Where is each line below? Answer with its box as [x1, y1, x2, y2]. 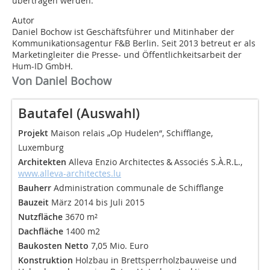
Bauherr [18, 182, 51, 194]
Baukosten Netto [18, 240, 89, 252]
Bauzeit [18, 196, 49, 209]
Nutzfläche [18, 211, 63, 223]
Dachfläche [18, 225, 63, 237]
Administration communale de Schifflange [51, 182, 224, 194]
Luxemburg [18, 142, 64, 154]
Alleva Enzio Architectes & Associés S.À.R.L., [69, 156, 242, 168]
